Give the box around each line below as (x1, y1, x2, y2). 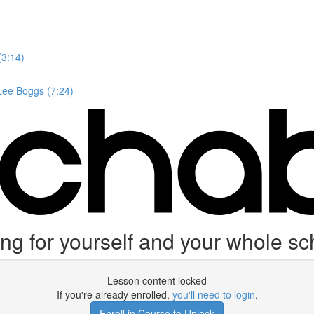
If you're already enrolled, (56, 287, 172, 301)
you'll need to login (172, 287, 255, 301)
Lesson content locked (107, 273, 207, 287)
